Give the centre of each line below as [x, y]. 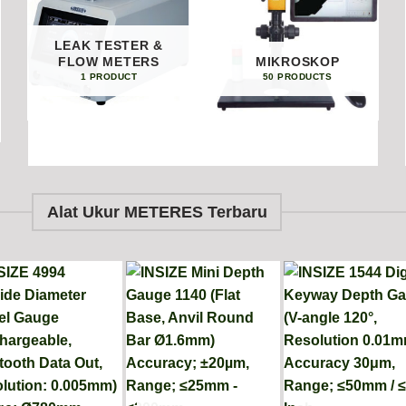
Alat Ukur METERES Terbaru [157, 213]
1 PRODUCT [109, 76]
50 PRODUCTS [297, 76]
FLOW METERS [108, 62]
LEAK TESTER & [108, 46]
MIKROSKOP [297, 62]
